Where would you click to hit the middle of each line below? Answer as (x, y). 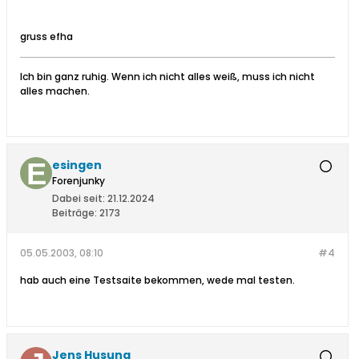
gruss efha (46, 37)
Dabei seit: (79, 199)
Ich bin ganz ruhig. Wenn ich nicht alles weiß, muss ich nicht (167, 77)
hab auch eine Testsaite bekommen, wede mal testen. (157, 280)
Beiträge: (75, 213)
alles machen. (55, 91)
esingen (77, 165)
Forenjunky (79, 181)
